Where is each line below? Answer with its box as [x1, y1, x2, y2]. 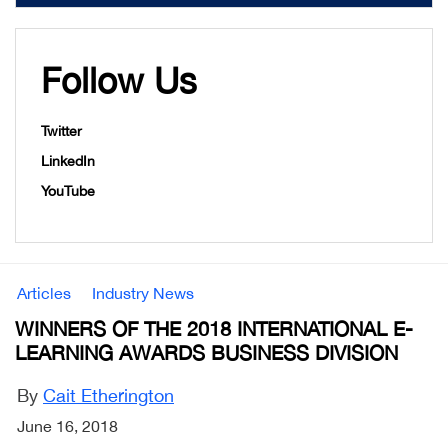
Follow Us [41, 60, 197, 101]
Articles [17, 284, 71, 303]
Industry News [92, 284, 194, 303]
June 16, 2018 [17, 417, 118, 436]
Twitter [41, 123, 82, 140]
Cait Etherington [43, 385, 174, 407]
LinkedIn [41, 153, 95, 170]
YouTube [41, 183, 95, 200]
